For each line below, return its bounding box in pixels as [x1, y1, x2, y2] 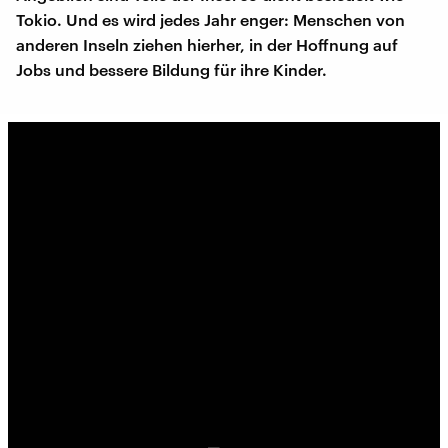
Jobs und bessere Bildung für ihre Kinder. [16, 59, 327, 79]
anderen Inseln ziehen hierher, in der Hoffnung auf [16, 34, 398, 54]
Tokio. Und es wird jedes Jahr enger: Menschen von [16, 9, 405, 29]
